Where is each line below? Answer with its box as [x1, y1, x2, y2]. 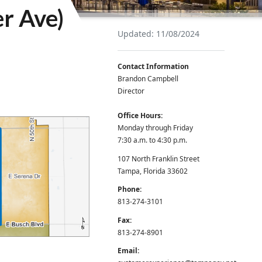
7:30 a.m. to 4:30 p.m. [118, 135, 188, 146]
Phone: [118, 184, 142, 195]
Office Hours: [118, 111, 163, 121]
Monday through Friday [118, 123, 194, 133]
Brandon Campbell [118, 74, 179, 84]
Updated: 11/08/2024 [118, 28, 200, 40]
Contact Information [118, 61, 189, 72]
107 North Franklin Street [118, 153, 200, 164]
